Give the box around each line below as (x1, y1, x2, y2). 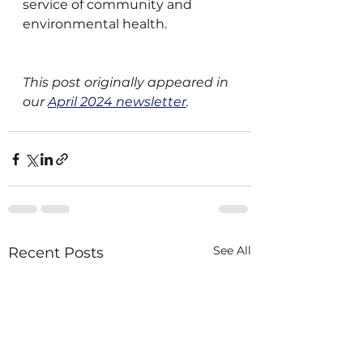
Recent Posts (8, 244, 104, 263)
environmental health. (23, 16, 167, 32)
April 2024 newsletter (48, 94, 186, 110)
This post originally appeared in (23, 75, 232, 91)
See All (213, 243, 251, 258)
